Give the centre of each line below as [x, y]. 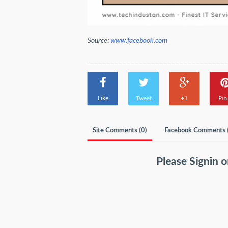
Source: [99, 40]
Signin [205, 161]
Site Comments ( [117, 130]
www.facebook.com [139, 40]
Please [173, 161]
